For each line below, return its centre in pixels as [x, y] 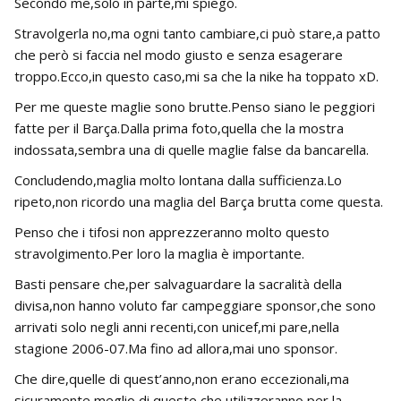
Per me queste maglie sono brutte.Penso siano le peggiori [195, 107]
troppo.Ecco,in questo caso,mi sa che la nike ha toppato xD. [196, 77]
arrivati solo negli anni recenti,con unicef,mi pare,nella [177, 327]
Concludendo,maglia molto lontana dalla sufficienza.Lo [178, 180]
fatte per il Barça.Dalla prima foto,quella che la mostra [179, 128]
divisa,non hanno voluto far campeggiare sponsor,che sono [195, 306]
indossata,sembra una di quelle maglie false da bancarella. [192, 150]
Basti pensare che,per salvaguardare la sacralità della [178, 284]
